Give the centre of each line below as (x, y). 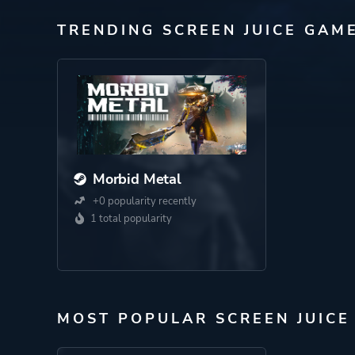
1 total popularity (131, 219)
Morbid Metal (137, 179)
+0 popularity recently (143, 201)
